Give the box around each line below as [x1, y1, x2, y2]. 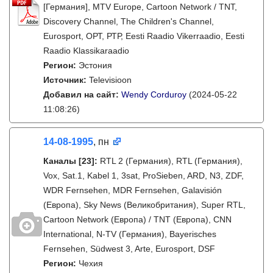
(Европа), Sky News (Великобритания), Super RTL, [43, 200, 246, 210]
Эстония [79, 60, 112, 70]
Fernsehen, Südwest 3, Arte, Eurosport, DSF [43, 244, 215, 253]
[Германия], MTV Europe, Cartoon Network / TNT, [43, 2, 237, 12]
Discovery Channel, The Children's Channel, [43, 16, 214, 26]
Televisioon [89, 75, 132, 85]
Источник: [43, 75, 89, 85]
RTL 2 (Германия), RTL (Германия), [100, 156, 243, 166]
